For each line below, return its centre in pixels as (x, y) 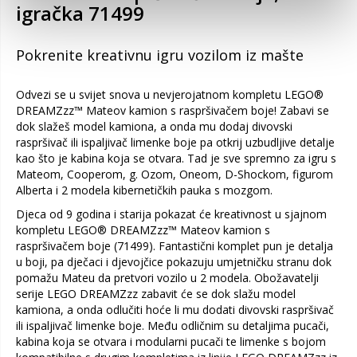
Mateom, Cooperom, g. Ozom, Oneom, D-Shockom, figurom (175, 174)
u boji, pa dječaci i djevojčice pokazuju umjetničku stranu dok (174, 262)
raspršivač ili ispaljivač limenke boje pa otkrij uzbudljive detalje (175, 142)
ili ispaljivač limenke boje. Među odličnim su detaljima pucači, (173, 326)
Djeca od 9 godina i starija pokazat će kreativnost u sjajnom (171, 214)
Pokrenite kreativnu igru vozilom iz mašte (160, 55)
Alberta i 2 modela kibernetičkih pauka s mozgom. (144, 190)
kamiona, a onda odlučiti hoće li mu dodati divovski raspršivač (175, 310)
